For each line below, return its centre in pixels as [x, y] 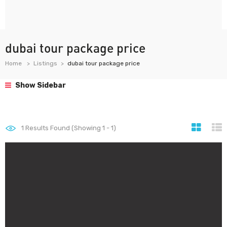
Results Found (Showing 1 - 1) [70, 128]
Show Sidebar [40, 85]
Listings [45, 63]
